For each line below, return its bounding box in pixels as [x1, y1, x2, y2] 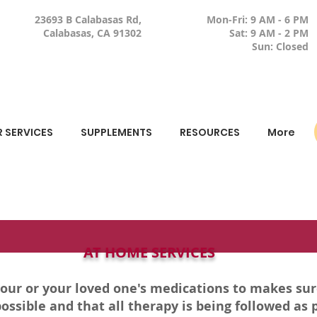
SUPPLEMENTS [80, 125, 152, 139]
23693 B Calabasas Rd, [35, 13, 142, 26]
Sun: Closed [252, 40, 309, 53]
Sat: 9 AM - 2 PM [229, 26, 309, 40]
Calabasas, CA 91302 [43, 26, 142, 40]
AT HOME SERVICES [83, 243, 215, 262]
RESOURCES [179, 125, 240, 139]
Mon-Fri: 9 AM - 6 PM [207, 13, 309, 26]
